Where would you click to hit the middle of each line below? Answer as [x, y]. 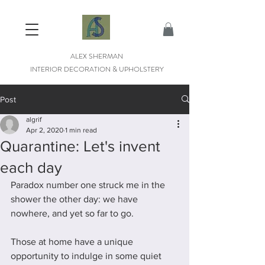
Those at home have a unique [73, 241]
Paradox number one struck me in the [89, 185]
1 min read [81, 130]
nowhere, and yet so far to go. [73, 213]
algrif [34, 119]
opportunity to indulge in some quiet [87, 256]
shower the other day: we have [75, 199]
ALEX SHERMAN [97, 56]
